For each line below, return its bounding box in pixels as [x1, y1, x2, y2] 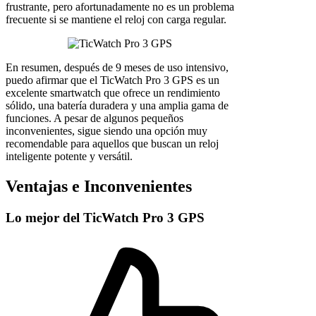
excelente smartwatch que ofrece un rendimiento [6, 87, 220, 99]
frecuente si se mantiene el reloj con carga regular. [6, 13, 226, 26]
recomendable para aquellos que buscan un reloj [6, 138, 219, 150]
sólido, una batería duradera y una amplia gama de [6, 99, 229, 112]
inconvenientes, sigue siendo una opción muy [6, 125, 207, 138]
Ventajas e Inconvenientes [6, 177, 192, 196]
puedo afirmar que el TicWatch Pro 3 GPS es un [6, 74, 219, 87]
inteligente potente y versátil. [6, 150, 133, 163]
